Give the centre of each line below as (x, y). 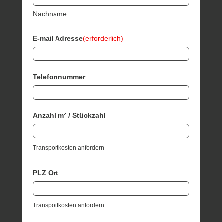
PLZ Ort (46, 173)
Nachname (50, 14)
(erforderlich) (103, 38)
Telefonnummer (59, 77)
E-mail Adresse (58, 38)
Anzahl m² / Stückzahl (69, 115)
